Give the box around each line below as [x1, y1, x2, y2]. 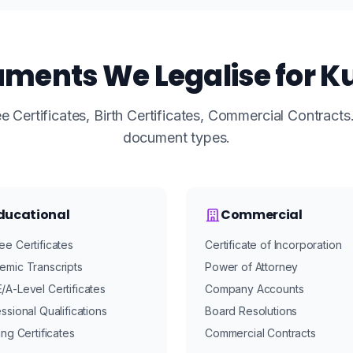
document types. [122, 129, 231, 146]
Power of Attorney [205, 260, 299, 273]
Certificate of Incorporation [205, 238, 342, 251]
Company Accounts [205, 282, 304, 295]
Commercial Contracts [205, 326, 316, 340]
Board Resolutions [205, 304, 298, 318]
